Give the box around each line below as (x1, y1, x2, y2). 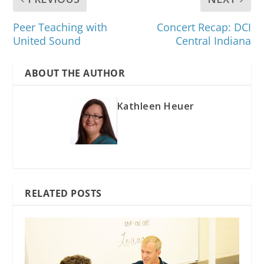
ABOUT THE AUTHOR (25, 66, 126, 80)
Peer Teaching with (13, 19, 108, 34)
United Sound (13, 33, 81, 48)
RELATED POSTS (25, 186, 102, 200)
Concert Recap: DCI (156, 19, 251, 34)
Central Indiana (175, 33, 251, 48)
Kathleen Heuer (117, 99, 194, 113)
